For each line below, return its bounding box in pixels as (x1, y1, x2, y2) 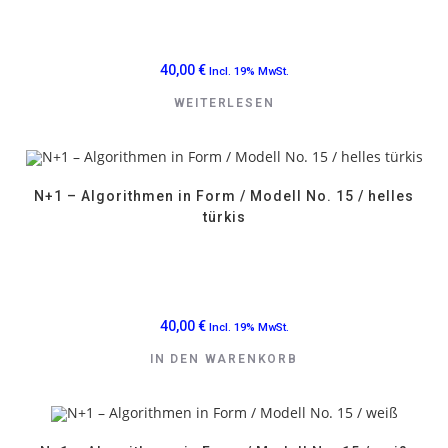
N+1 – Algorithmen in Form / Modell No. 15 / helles (34, 188, 414, 204)
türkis (202, 209, 246, 225)
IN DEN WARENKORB (150, 352, 298, 366)
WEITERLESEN (173, 96, 275, 111)
